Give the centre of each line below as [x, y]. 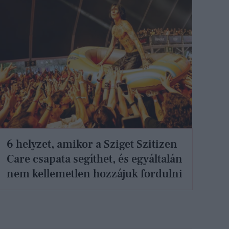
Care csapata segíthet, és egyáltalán [95, 159]
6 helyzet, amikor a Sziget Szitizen [92, 144]
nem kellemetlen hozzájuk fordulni [95, 174]
